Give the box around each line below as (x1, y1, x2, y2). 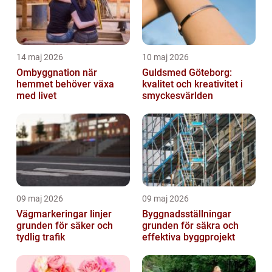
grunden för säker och (16, 219, 113, 231)
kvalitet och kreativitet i (142, 78, 243, 90)
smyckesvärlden (142, 89, 213, 101)
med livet (16, 89, 56, 101)
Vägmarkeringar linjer (16, 208, 112, 220)
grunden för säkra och (142, 219, 239, 231)
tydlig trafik (16, 231, 65, 243)
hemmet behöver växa (16, 78, 114, 90)
